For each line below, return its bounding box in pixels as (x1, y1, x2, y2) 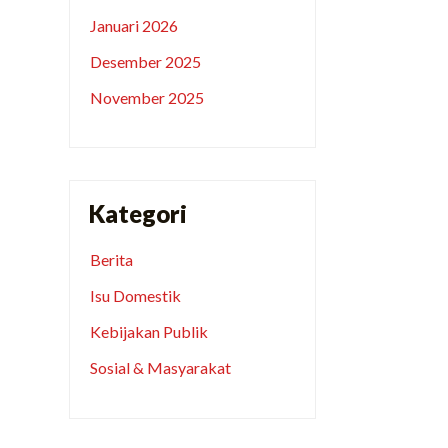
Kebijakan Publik (90, 322, 209, 342)
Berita (90, 250, 134, 270)
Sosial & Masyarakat (90, 358, 232, 378)
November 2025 (90, 88, 205, 108)
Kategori (88, 199, 187, 229)
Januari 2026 (90, 16, 179, 36)
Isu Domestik (90, 286, 182, 306)
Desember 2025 (90, 52, 202, 72)
